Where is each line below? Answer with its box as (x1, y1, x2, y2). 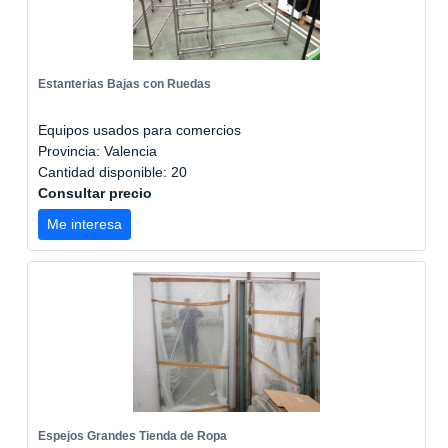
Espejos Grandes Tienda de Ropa (38, 429, 227, 443)
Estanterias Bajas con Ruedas (38, 77, 211, 91)
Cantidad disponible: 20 (38, 164, 191, 180)
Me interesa (47, 216, 122, 232)
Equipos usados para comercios (38, 122, 241, 138)
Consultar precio (38, 185, 152, 201)
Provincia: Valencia (38, 143, 157, 159)
